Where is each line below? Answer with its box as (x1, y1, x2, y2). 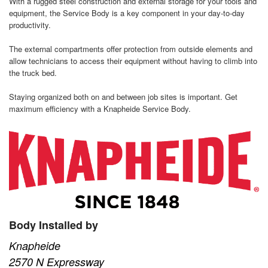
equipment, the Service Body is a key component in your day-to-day (9, 7, 245, 19)
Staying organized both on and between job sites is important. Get (9, 91, 238, 103)
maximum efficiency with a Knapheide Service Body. (9, 103, 191, 115)
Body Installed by (9, 217, 99, 233)
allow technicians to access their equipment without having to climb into (9, 55, 258, 67)
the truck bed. (9, 67, 57, 79)
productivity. (9, 19, 51, 31)
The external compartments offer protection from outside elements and (9, 43, 253, 55)
